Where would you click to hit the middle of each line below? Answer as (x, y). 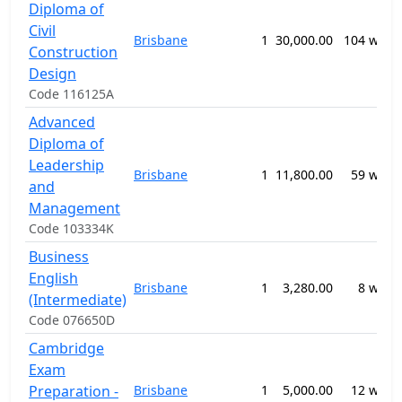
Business (59, 257)
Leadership (66, 165)
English (53, 278)
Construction (73, 52)
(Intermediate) (78, 300)
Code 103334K (71, 228)
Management (74, 208)
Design (52, 74)
